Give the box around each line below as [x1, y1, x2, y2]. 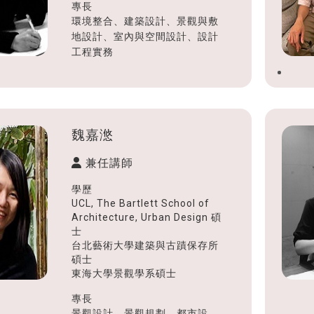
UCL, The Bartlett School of [71, 197, 210, 209]
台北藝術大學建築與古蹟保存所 [71, 239, 219, 251]
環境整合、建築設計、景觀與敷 [71, 15, 219, 27]
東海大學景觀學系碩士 [71, 267, 177, 279]
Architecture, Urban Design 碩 [71, 211, 221, 223]
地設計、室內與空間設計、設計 [71, 30, 219, 42]
